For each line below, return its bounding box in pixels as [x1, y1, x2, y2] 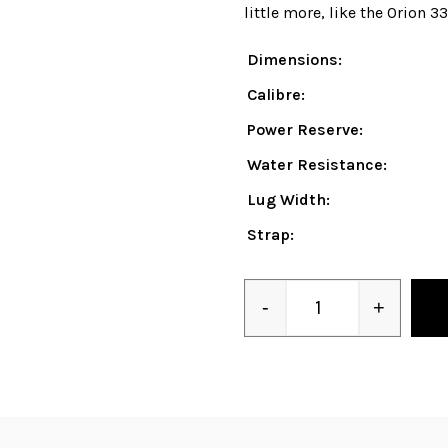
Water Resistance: [247, 155, 387, 174]
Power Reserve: [247, 120, 363, 139]
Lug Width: [247, 190, 330, 209]
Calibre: [247, 85, 305, 104]
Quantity [320, 320, 368, 335]
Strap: [247, 225, 294, 244]
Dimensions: [247, 50, 342, 69]
